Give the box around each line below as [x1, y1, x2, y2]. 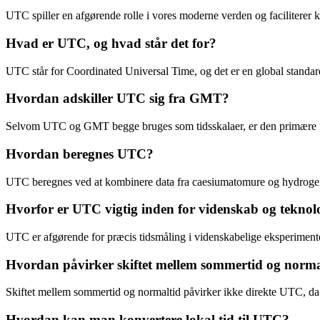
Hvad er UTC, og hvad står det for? [6, 35, 216, 51]
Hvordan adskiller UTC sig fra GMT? [6, 91, 229, 106]
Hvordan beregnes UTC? [6, 146, 154, 161]
